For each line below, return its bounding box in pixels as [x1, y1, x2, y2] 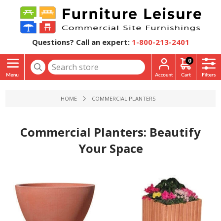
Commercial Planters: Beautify [20, 124, 201, 140]
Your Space [78, 140, 143, 156]
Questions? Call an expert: [32, 37, 130, 47]
